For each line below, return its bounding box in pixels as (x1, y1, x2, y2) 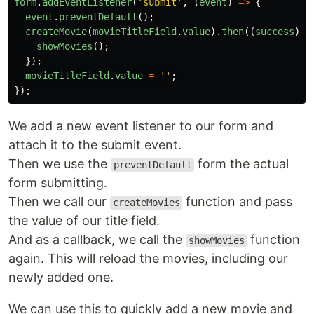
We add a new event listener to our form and (8, 118, 273, 134)
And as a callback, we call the (8, 232, 186, 247)
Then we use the (8, 156, 111, 172)
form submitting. (8, 175, 107, 191)
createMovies (112, 197, 180, 209)
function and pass (182, 194, 293, 210)
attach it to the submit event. (8, 137, 182, 153)
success (255, 26, 294, 38)
